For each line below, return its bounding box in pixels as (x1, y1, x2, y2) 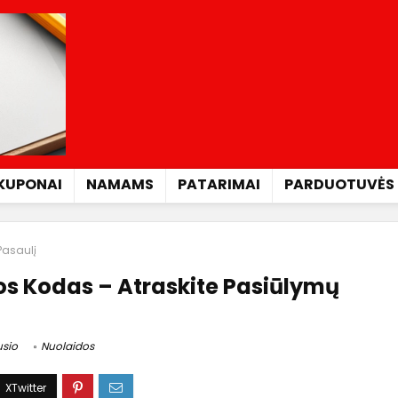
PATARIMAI (178, 174, 260, 195)
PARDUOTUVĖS (284, 174, 394, 195)
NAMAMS (86, 174, 154, 195)
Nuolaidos (41, 338, 94, 354)
